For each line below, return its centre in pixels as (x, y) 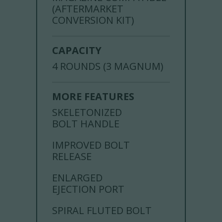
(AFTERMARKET (88, 8)
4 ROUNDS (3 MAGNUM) (108, 66)
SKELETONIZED (87, 112)
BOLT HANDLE (86, 123)
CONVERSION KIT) (93, 20)
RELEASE (72, 156)
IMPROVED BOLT (91, 145)
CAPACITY (77, 50)
